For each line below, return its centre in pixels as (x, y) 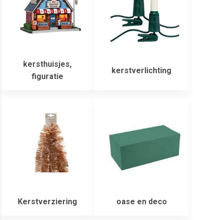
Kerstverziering (47, 202)
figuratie (47, 77)
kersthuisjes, (47, 64)
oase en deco (141, 202)
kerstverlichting (141, 70)
